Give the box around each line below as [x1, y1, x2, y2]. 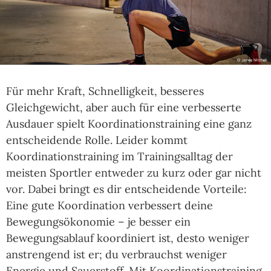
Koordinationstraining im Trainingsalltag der [6, 149, 233, 164]
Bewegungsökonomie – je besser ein [6, 215, 191, 229]
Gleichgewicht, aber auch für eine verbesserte [6, 100, 241, 115]
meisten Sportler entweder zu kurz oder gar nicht [6, 166, 261, 180]
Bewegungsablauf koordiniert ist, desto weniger [6, 231, 249, 246]
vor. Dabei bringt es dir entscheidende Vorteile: [6, 182, 247, 197]
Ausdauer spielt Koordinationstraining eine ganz [6, 117, 252, 131]
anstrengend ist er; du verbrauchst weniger [6, 247, 227, 262]
